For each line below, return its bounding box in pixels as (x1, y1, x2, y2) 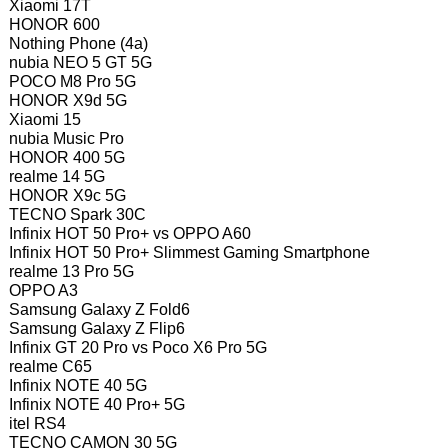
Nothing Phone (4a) (8, 34, 148, 52)
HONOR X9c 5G (8, 186, 126, 204)
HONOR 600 (8, 15, 100, 33)
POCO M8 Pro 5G (8, 72, 136, 90)
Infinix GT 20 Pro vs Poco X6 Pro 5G (8, 338, 267, 356)
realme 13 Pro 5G (8, 262, 134, 280)
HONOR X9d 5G (8, 91, 127, 109)
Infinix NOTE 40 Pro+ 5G (8, 395, 185, 413)
